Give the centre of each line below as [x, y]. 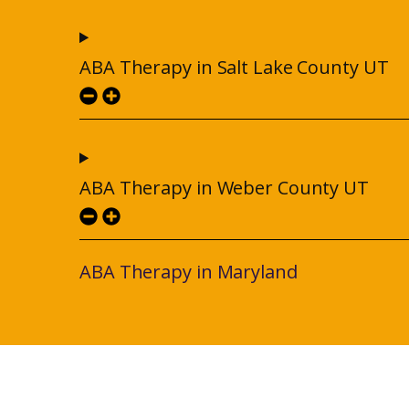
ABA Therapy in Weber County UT [224, 188]
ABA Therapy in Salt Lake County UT [234, 68]
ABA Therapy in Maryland [189, 272]
